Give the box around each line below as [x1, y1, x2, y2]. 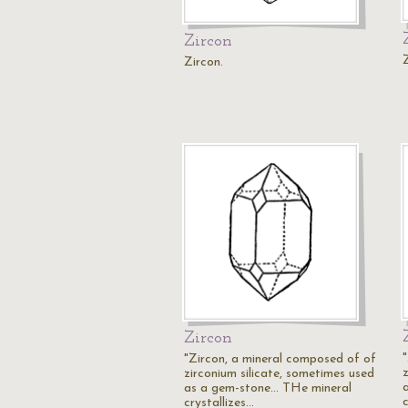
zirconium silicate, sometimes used [184, 367, 374, 381]
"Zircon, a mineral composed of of [184, 352, 376, 366]
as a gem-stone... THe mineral [184, 382, 352, 395]
